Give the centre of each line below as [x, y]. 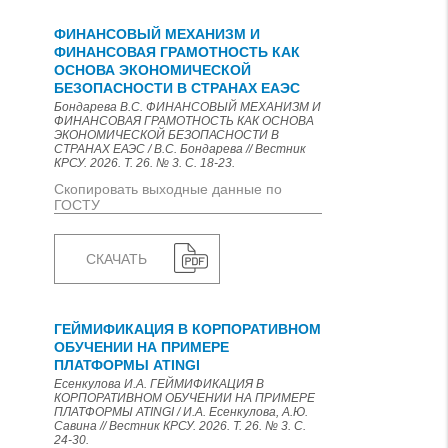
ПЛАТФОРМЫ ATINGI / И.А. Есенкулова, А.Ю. [181, 412]
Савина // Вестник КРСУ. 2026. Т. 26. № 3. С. [180, 426]
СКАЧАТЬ [116, 259]
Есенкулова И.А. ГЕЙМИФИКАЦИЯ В [159, 384]
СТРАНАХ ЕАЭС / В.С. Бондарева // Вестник [180, 149]
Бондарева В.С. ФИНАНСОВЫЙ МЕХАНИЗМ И [187, 107]
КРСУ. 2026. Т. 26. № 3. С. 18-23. [144, 163]
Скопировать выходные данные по [168, 189]
